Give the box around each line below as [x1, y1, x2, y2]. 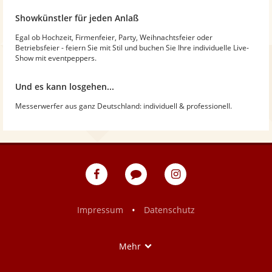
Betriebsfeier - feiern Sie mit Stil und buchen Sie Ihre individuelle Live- [15, 42, 249, 53]
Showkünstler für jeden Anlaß [15, 12, 138, 24]
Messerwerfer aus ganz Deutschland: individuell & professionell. [15, 100, 232, 111]
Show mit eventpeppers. [15, 52, 97, 63]
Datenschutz [144, 203, 195, 216]
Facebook [107, 191, 144, 203]
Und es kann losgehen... [15, 80, 114, 92]
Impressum [77, 203, 123, 216]
